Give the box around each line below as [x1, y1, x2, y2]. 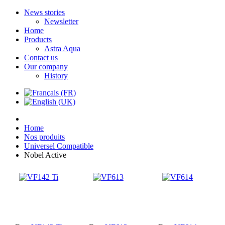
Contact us [24, 53, 58, 62]
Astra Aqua [44, 44, 80, 53]
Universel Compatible [24, 142, 93, 150]
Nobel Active [24, 151, 66, 159]
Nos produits [24, 133, 65, 141]
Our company [24, 62, 68, 71]
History [44, 71, 68, 80]
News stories [24, 8, 65, 17]
